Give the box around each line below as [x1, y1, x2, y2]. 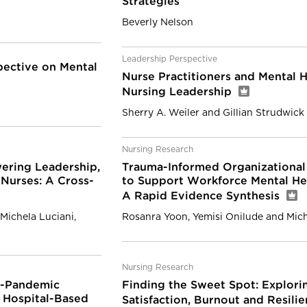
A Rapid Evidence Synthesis [122, 191, 283, 201]
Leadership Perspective [122, 55, 217, 63]
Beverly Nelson [122, 18, 193, 27]
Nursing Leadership [122, 87, 235, 97]
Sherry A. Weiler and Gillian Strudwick [122, 108, 304, 118]
